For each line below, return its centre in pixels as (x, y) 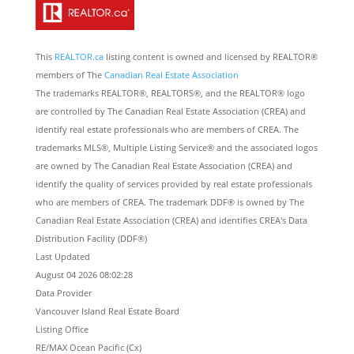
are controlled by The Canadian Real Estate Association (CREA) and (170, 111)
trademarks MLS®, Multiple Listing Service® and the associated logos (176, 148)
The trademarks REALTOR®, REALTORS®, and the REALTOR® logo (170, 93)
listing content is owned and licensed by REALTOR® (210, 57)
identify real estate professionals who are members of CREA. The (167, 130)
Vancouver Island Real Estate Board (107, 311)
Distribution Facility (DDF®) (91, 239)
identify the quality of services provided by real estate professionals (173, 184)
